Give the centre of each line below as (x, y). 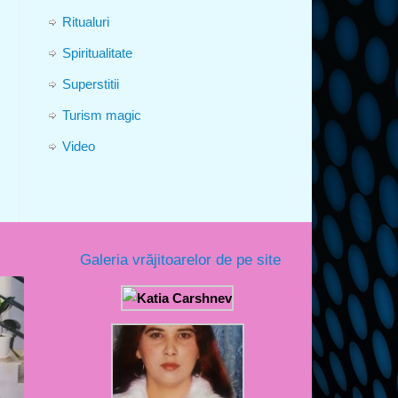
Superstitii (91, 84)
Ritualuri (86, 21)
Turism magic (102, 115)
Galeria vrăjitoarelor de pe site (181, 259)
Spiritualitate (97, 52)
